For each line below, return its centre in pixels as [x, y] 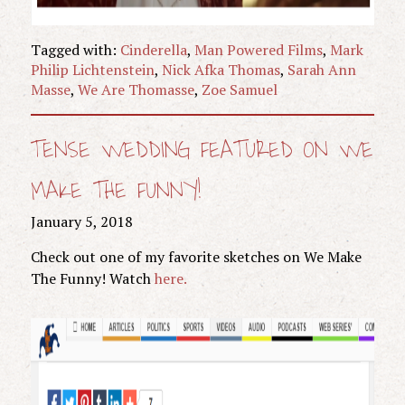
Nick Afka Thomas [221, 69]
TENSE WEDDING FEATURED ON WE [202, 150]
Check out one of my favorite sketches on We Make [196, 256]
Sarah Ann [321, 69]
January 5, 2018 [81, 221]
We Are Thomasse [136, 89]
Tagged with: [75, 49]
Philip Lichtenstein [92, 69]
